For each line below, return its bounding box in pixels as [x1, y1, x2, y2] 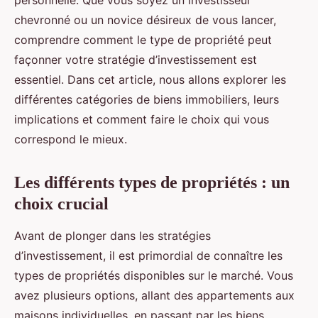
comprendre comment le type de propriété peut [14, 33, 272, 48]
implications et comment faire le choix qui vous [14, 112, 269, 127]
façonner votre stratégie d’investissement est [14, 53, 257, 67]
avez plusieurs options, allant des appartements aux [14, 288, 295, 303]
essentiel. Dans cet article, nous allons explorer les [14, 72, 286, 87]
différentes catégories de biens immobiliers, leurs [14, 92, 279, 107]
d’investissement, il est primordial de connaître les [14, 248, 283, 263]
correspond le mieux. [14, 132, 127, 147]
